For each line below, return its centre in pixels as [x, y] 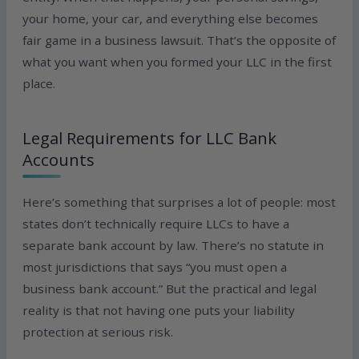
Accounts [59, 160]
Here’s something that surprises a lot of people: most [179, 202]
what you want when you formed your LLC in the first [177, 62]
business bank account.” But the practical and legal [170, 288]
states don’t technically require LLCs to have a [156, 223]
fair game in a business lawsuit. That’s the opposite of [179, 40]
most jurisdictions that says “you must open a [155, 266]
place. [39, 84]
